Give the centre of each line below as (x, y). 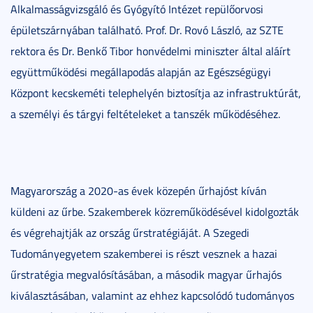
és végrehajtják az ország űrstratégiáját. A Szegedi (130, 232)
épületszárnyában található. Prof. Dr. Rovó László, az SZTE (147, 30)
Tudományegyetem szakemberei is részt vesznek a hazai (144, 253)
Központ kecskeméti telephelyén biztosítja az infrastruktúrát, (156, 93)
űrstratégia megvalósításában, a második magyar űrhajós (146, 274)
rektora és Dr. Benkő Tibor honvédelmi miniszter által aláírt (151, 51)
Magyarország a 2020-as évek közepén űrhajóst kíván (139, 190)
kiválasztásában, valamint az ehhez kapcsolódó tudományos (152, 295)
